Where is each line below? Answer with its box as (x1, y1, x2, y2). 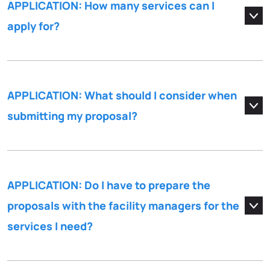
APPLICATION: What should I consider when (7, 88, 237, 103)
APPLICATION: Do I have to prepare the (7, 178, 210, 193)
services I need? (7, 219, 93, 234)
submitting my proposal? (7, 108, 137, 124)
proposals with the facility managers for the (7, 198, 239, 213)
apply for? (7, 19, 60, 34)
